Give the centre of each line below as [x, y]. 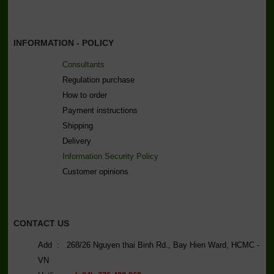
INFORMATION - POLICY [63, 43]
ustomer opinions [98, 171]
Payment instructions [100, 110]
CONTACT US [41, 223]
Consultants [83, 64]
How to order [84, 95]
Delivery [76, 141]
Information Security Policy [110, 156]
